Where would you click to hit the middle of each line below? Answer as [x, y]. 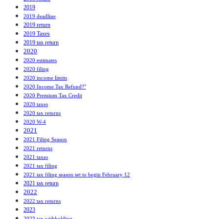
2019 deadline [40, 16]
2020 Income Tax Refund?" [55, 87]
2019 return [37, 25]
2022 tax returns [42, 201]
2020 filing [36, 69]
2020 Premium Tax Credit [53, 96]
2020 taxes [36, 104]
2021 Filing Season [45, 140]
